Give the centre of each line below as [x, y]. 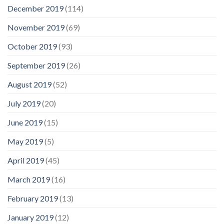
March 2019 [29, 179]
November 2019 [36, 27]
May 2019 [25, 141]
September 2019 [36, 65]
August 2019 [29, 84]
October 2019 [32, 46]
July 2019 [24, 103]
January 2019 [30, 217]
